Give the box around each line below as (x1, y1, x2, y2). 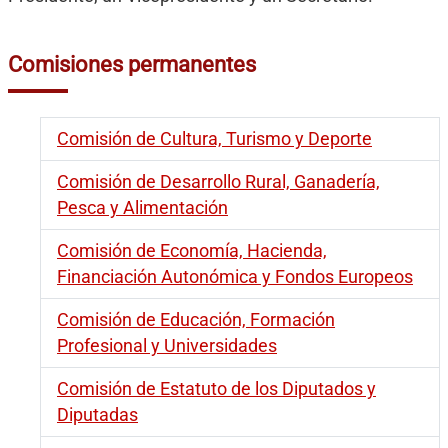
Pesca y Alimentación (57, 198, 228, 219)
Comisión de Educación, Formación (57, 310, 335, 331)
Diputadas (57, 405, 138, 426)
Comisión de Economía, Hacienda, (57, 241, 327, 262)
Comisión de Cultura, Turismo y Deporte (57, 129, 372, 150)
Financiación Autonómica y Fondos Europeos (57, 267, 413, 288)
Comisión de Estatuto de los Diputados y (57, 379, 376, 400)
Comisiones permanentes (8, 50, 256, 77)
